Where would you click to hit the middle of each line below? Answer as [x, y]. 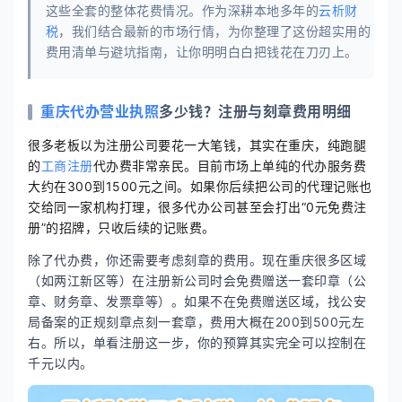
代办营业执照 [114, 112]
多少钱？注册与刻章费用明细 [255, 112]
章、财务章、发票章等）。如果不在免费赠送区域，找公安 [197, 301]
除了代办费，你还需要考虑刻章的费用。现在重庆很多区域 [197, 260]
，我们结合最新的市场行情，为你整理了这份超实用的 [215, 31]
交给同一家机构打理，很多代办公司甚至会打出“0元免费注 [197, 207]
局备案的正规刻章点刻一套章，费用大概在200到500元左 [196, 322]
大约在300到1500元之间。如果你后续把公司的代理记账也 [200, 187]
